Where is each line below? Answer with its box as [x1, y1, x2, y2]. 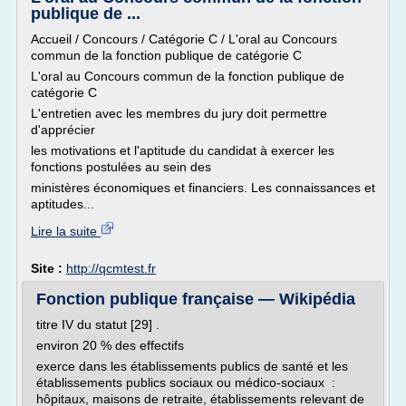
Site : [31, 261, 66, 275]
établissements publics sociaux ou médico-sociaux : [36, 375, 335, 390]
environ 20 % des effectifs [36, 338, 184, 353]
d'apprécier [31, 122, 95, 137]
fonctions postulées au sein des [31, 159, 211, 174]
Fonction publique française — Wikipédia [36, 290, 355, 308]
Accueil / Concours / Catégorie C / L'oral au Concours [31, 32, 337, 46]
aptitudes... [31, 197, 94, 211]
